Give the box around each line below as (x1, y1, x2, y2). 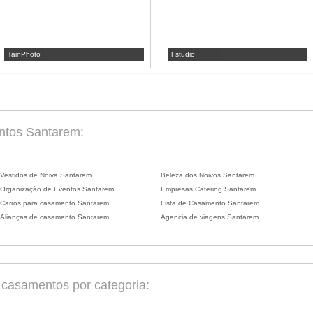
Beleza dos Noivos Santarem (161, 171, 254, 179)
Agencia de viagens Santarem (161, 213, 259, 221)
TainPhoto (8, 50, 41, 58)
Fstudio (171, 50, 195, 58)
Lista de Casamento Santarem (161, 199, 259, 207)
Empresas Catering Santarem (161, 185, 256, 193)
